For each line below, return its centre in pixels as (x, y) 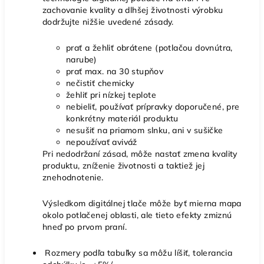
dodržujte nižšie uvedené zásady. (108, 22)
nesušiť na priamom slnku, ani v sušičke (145, 130)
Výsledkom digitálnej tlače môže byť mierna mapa (142, 203)
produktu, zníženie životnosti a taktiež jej (124, 166)
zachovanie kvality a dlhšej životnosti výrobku (133, 10)
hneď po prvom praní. (85, 227)
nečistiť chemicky (100, 83)
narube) (82, 60)
